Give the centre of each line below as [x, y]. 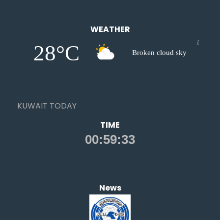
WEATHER [110, 29]
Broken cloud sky [159, 53]
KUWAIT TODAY [47, 106]
